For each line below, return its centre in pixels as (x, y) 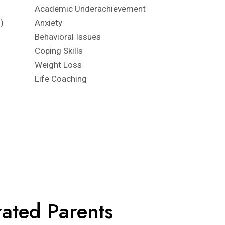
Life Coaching (61, 79)
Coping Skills (59, 51)
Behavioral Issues (68, 37)
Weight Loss (58, 65)
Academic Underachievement (90, 9)
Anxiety (48, 23)
